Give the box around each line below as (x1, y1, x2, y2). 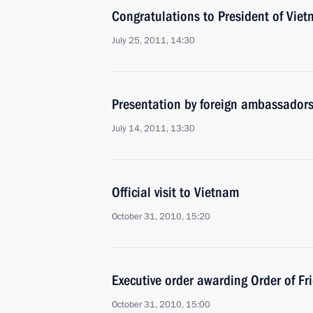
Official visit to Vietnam (112, 184, 239, 201)
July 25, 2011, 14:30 (112, 34, 195, 47)
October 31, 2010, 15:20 (112, 210, 210, 223)
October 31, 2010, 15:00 (112, 298, 210, 311)
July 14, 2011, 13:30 (112, 122, 195, 135)
